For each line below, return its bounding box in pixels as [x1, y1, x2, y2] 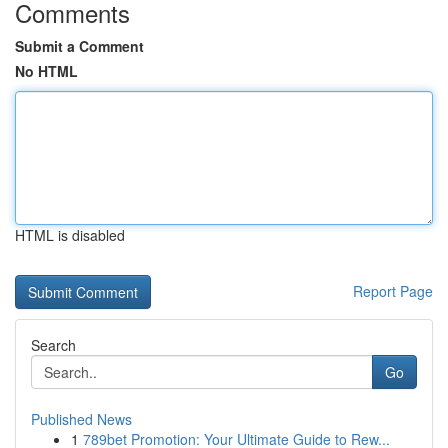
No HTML [15, 61, 78, 81]
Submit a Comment [15, 36, 144, 56]
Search [31, 335, 76, 355]
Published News [31, 409, 132, 429]
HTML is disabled [15, 225, 125, 245]
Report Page [353, 281, 433, 301]
